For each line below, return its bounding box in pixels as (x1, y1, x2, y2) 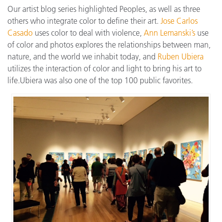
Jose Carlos (161, 16, 198, 26)
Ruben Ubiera (158, 52, 204, 62)
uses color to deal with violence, (33, 28, 144, 38)
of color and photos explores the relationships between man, (7, 40, 211, 50)
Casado (7, 28, 33, 38)
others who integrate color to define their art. (7, 16, 161, 26)
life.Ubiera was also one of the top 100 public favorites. (7, 75, 193, 86)
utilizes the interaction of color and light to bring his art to (7, 63, 202, 74)
